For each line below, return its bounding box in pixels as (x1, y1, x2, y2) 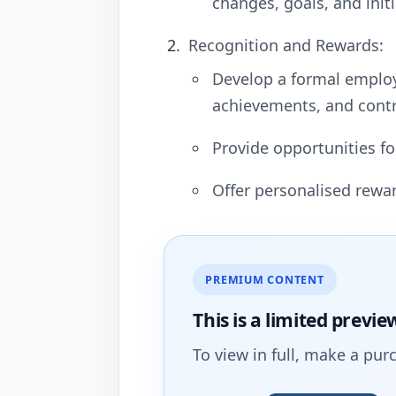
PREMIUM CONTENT (205, 272, 324, 288)
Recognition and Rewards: (187, 34, 384, 56)
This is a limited (193, 307, 331, 333)
